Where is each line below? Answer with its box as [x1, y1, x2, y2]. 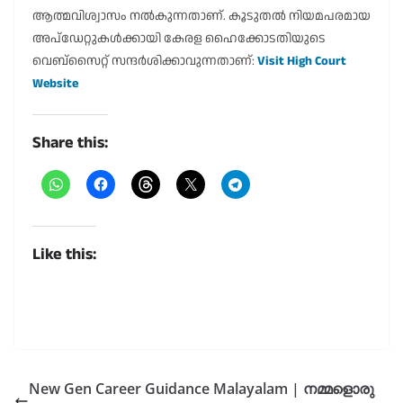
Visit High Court [257, 52, 346, 71]
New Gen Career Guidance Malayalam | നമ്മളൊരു [29, 379, 374, 399]
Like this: [32, 243, 96, 266]
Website [32, 75, 78, 94]
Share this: [32, 131, 108, 155]
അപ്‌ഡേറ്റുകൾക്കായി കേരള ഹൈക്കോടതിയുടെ [32, 30, 326, 49]
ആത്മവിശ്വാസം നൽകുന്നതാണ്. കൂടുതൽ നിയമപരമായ [32, 7, 371, 26]
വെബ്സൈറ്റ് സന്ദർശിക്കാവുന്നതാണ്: [32, 52, 257, 71]
